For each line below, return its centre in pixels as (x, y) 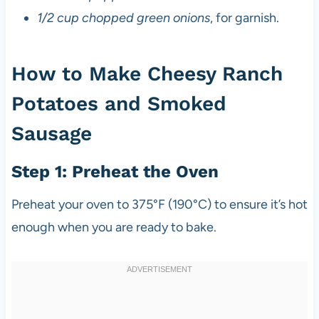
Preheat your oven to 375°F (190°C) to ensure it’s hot (159, 204)
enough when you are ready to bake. (114, 227)
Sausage (51, 133)
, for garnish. (244, 17)
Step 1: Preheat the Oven (115, 171)
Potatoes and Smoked (119, 103)
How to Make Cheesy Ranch (147, 73)
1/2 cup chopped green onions (123, 17)
